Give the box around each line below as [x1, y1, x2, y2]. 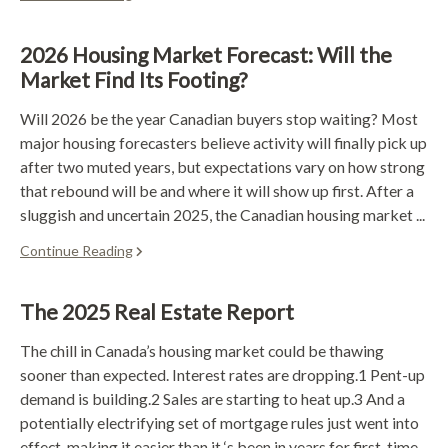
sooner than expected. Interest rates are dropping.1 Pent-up [20, 364, 425, 384]
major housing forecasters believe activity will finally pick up [20, 132, 427, 152]
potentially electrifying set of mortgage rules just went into [20, 412, 419, 432]
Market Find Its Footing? [20, 66, 247, 92]
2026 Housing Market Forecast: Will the [20, 41, 392, 67]
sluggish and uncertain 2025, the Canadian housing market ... [20, 204, 425, 224]
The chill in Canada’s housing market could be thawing [20, 340, 384, 360]
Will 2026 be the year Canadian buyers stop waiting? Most [20, 108, 418, 128]
